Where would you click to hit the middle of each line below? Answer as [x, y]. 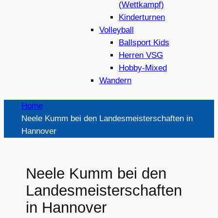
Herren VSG [141, 55]
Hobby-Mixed [143, 68]
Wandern [115, 80]
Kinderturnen [142, 17]
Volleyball [116, 30]
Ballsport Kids [144, 42]
